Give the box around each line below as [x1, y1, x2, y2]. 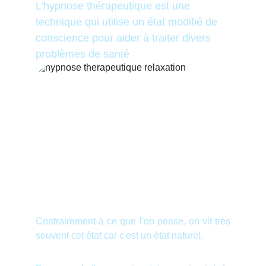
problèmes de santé [36, 48, 132, 60]
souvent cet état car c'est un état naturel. [36, 230, 203, 240]
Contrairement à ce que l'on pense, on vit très [36, 216, 230, 226]
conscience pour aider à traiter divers [36, 32, 214, 44]
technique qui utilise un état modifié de [36, 16, 220, 28]
